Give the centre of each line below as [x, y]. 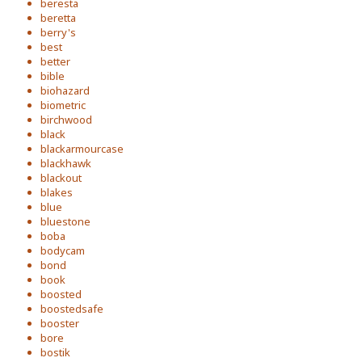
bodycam [63, 250]
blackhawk [66, 163]
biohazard [65, 90]
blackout [61, 178]
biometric [63, 105]
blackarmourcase [82, 149]
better [55, 61]
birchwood [66, 120]
